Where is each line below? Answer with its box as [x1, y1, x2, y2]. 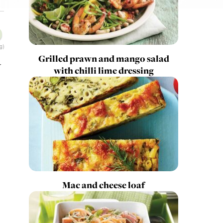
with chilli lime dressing [53, 64, 154, 77]
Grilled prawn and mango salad [38, 52, 169, 65]
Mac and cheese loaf [62, 178, 145, 191]
